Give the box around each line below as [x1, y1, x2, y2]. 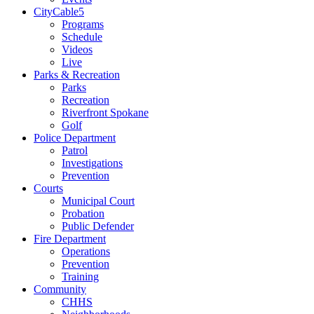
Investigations [62, 156, 123, 169]
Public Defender [62, 219, 134, 232]
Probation [62, 207, 104, 219]
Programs [62, 18, 104, 30]
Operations [62, 245, 110, 257]
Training [62, 270, 99, 282]
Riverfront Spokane [62, 106, 149, 118]
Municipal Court [62, 194, 135, 207]
